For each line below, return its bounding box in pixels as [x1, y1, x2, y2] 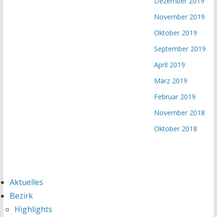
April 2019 [154, 60, 186, 69]
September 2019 [154, 44, 206, 53]
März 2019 [154, 76, 188, 85]
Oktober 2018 [154, 124, 198, 133]
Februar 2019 [154, 92, 196, 101]
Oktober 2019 [154, 28, 198, 37]
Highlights [14, 204, 52, 215]
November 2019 [154, 12, 205, 21]
